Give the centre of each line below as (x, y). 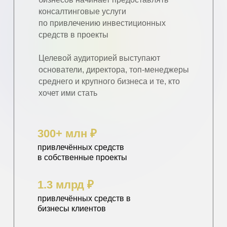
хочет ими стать (68, 93)
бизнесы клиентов (72, 209)
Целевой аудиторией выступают (99, 58)
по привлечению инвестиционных (102, 23)
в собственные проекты (82, 157)
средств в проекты (73, 35)
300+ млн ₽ (67, 134)
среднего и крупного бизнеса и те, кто (109, 81)
